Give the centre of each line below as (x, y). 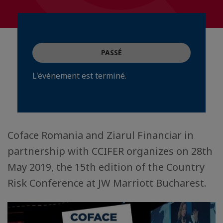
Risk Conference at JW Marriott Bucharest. (107, 183)
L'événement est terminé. (79, 76)
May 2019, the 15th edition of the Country (106, 167)
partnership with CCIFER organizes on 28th (110, 151)
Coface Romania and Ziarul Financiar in (101, 135)
